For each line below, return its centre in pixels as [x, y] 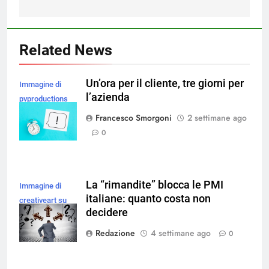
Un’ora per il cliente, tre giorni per [165, 83]
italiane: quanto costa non [148, 198]
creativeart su [43, 200]
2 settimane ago [217, 117]
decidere [107, 212]
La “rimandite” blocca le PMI [155, 185]
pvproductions [44, 98]
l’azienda [108, 97]
